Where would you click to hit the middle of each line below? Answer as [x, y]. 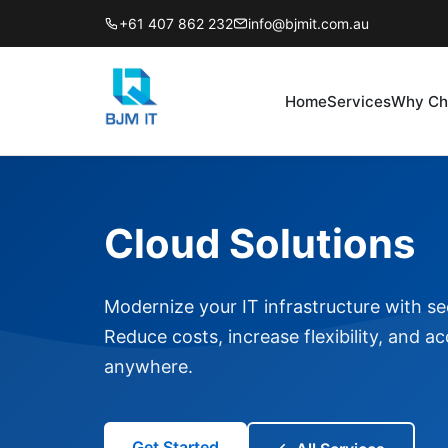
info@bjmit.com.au [308, 23]
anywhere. [148, 366]
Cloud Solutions [259, 243]
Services [359, 101]
